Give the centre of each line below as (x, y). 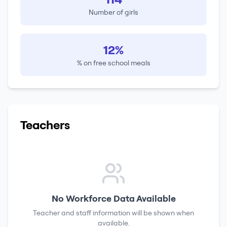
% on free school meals (113, 63)
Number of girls (113, 12)
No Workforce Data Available (113, 198)
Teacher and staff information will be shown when (113, 213)
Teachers (45, 125)
